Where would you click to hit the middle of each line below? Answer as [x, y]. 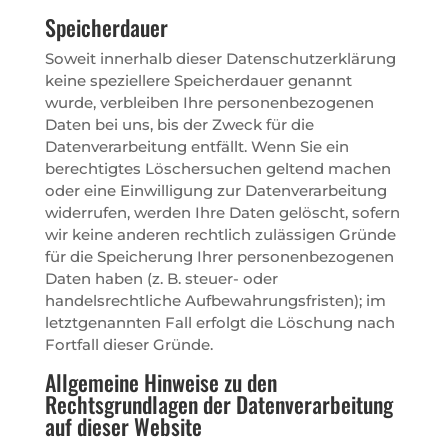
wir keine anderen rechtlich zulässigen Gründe [220, 234]
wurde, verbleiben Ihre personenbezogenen [209, 102]
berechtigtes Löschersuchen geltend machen [217, 168]
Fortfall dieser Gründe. [128, 344]
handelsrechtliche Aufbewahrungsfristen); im [215, 300]
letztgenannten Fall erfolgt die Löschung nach [219, 322]
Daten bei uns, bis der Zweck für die [179, 124]
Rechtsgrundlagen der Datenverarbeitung [218, 403]
